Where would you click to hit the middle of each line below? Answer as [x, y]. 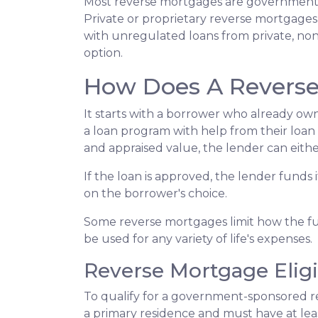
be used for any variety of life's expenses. [199, 239]
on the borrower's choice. [155, 194]
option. [105, 53]
